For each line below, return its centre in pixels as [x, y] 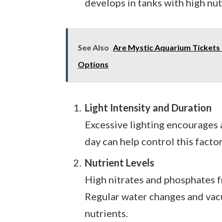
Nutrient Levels [119, 163]
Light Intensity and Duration [148, 108]
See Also [93, 48]
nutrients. [106, 213]
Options [93, 64]
